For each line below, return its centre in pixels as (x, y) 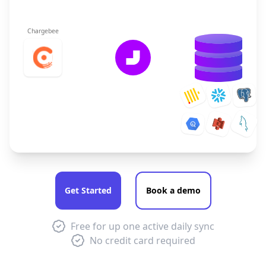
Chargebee (43, 31)
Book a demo (173, 190)
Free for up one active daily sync (142, 226)
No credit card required (142, 240)
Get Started (88, 190)
